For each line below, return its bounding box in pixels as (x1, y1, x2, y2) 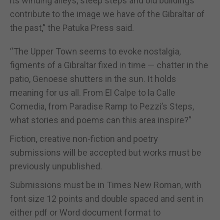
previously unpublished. (10, 161, 102, 171)
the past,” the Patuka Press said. (10, 22, 134, 33)
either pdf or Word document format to (10, 207, 161, 218)
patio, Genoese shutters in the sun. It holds (10, 73, 176, 84)
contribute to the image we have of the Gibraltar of (10, 8, 205, 19)
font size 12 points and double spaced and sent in (10, 193, 203, 204)
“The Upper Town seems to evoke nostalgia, (10, 46, 181, 56)
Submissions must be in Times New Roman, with (10, 179, 201, 190)
